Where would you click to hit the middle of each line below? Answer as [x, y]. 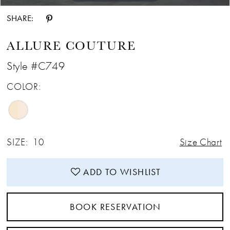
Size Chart [201, 142]
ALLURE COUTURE [71, 46]
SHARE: [20, 18]
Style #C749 [36, 66]
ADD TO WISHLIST [122, 172]
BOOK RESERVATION [115, 206]
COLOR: [24, 86]
